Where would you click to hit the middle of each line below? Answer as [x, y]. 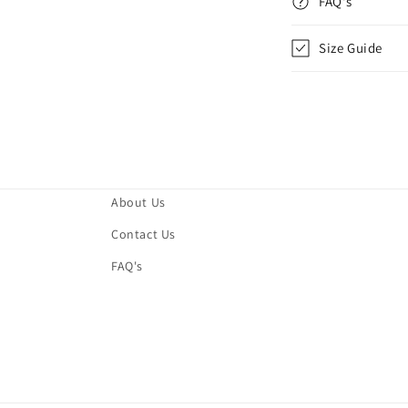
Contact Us [143, 234]
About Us [138, 202]
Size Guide [351, 48]
